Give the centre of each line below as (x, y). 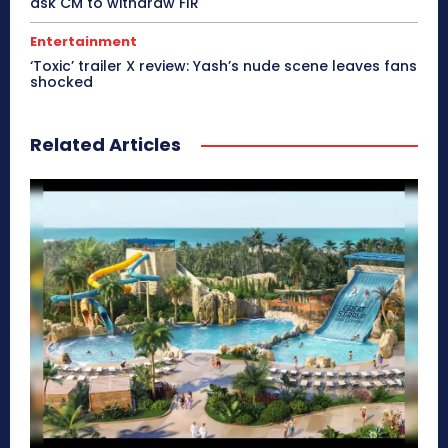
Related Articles (105, 144)
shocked (61, 81)
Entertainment (83, 41)
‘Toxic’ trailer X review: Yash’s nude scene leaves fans (223, 65)
